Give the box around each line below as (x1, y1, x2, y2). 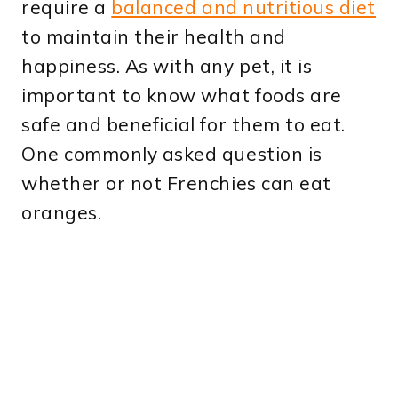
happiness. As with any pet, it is (21, 54, 313, 78)
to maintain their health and (21, 25, 286, 49)
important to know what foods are (21, 84, 342, 107)
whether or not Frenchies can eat (21, 171, 331, 195)
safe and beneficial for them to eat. (21, 113, 346, 137)
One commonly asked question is (21, 142, 322, 166)
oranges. (21, 201, 102, 225)
